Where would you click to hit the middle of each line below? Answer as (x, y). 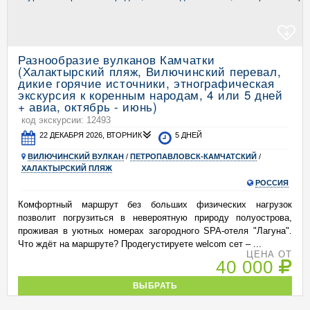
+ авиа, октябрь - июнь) (88, 106)
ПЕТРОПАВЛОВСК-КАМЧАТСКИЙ (193, 156)
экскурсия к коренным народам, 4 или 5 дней (151, 94)
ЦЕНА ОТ (269, 254)
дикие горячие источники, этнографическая (146, 83)
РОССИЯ (272, 183)
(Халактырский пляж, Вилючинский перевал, (150, 71)
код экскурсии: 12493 (66, 120)
